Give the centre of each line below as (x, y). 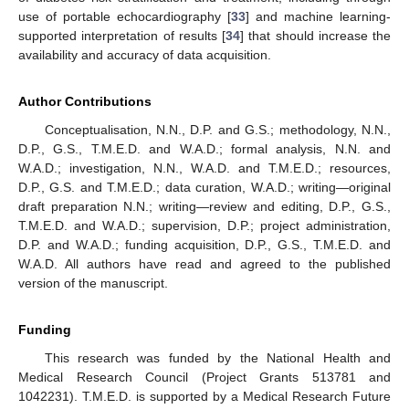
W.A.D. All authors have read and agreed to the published (204, 264)
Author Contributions (85, 102)
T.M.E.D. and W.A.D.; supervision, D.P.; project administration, (204, 226)
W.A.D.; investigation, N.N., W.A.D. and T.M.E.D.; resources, (204, 168)
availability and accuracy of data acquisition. (145, 55)
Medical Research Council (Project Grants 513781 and (204, 378)
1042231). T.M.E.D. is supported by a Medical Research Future (204, 397)
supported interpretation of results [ (122, 36)
